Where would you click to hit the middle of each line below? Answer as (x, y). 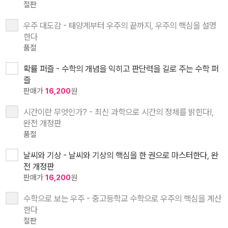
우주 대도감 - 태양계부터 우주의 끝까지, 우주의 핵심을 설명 (120, 25)
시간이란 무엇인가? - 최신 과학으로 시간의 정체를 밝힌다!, (119, 112)
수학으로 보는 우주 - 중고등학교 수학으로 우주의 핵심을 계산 (122, 198)
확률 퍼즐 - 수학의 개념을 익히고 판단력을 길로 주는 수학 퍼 (121, 68)
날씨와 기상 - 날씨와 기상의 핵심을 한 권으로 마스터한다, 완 (121, 155)
